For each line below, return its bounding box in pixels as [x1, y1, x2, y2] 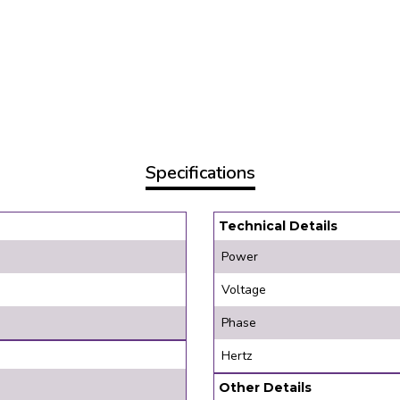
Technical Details [219, 217, 337, 234]
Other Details [219, 379, 312, 396]
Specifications [145, 160, 255, 185]
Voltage [221, 280, 266, 298]
